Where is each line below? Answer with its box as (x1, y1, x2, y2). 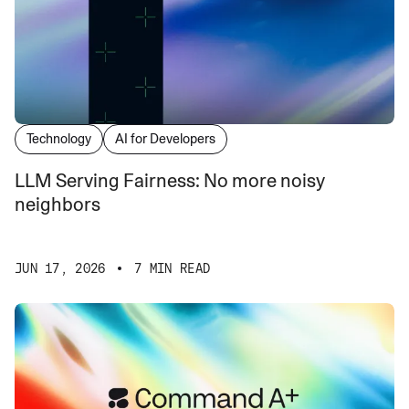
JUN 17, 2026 (15, 260, 106, 276)
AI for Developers (115, 131, 215, 146)
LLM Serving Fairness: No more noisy (15, 169, 204, 192)
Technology (26, 131, 91, 146)
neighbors (15, 193, 100, 215)
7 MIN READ (134, 260, 211, 276)
